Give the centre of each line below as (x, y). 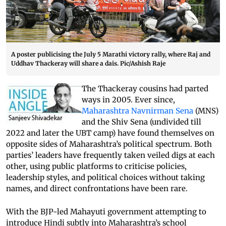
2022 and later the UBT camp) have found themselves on (110, 133)
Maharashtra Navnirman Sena (138, 111)
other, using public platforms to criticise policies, (96, 166)
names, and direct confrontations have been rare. (97, 189)
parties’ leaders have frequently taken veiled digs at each (110, 155)
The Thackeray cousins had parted (145, 89)
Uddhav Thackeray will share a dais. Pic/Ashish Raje (88, 64)
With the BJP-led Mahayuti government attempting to (106, 212)
